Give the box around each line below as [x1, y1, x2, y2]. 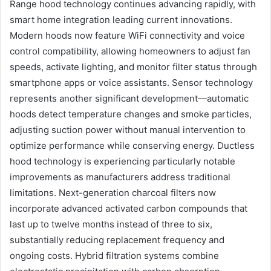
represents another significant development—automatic [10, 92, 249, 104]
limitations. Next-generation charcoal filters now [10, 186, 216, 198]
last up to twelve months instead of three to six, [10, 218, 212, 230]
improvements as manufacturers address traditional [10, 171, 230, 183]
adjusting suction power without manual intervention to [10, 123, 246, 135]
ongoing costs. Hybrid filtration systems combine [10, 249, 219, 261]
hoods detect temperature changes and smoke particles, [10, 108, 252, 120]
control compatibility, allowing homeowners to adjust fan [10, 45, 250, 57]
